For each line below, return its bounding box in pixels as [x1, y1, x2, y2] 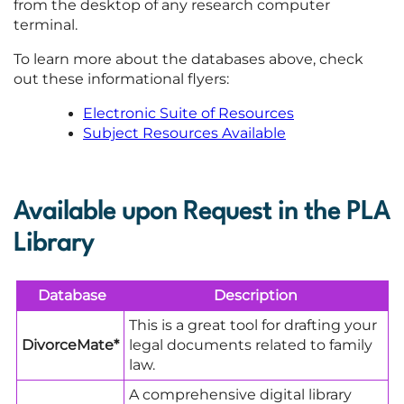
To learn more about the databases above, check [14, 50, 363, 68]
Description [214, 286, 298, 304]
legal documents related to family [128, 335, 372, 353]
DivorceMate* [21, 335, 119, 353]
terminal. [14, 15, 78, 33]
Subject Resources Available [83, 124, 286, 142]
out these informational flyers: [14, 69, 229, 87]
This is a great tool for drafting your [128, 316, 377, 334]
